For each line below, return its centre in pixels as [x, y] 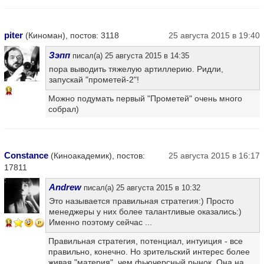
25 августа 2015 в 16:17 [214, 155]
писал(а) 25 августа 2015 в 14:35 [130, 55]
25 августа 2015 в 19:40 [214, 35]
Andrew [65, 187]
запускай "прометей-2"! [94, 79]
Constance [26, 155]
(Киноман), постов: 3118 [71, 35]
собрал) [64, 109]
